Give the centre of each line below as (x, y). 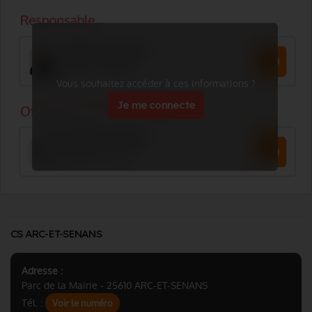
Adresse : (42, 271)
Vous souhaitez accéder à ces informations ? (156, 84)
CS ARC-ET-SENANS (56, 234)
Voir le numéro (83, 303)
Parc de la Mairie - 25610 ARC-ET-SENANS (115, 286)
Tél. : (33, 303)
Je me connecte (156, 105)
